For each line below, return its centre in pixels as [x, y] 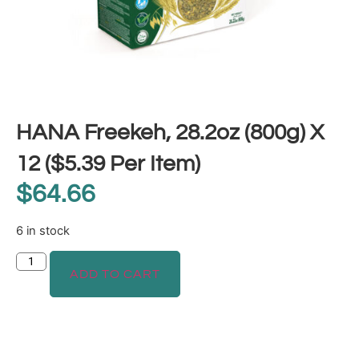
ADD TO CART [115, 274]
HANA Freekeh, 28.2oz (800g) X [170, 133]
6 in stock [43, 230]
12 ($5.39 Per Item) [108, 164]
